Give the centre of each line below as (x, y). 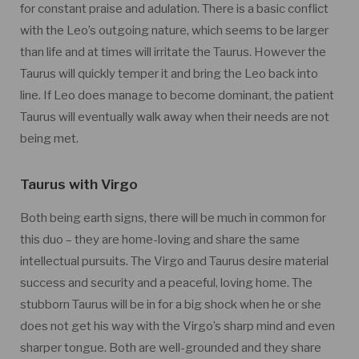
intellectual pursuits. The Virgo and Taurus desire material (174, 261)
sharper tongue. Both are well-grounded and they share (171, 348)
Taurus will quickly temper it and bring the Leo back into (169, 74)
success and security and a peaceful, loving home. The (166, 283)
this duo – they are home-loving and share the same (160, 240)
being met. (49, 139)
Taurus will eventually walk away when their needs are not (175, 117)
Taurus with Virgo (79, 184)
